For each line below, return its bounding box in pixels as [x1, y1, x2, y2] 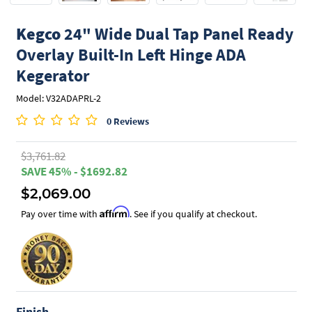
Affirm [100, 205, 130, 218]
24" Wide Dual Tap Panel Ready [60, 23, 294, 45]
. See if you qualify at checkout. [130, 207, 257, 220]
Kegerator [15, 65, 90, 86]
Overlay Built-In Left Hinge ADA [15, 44, 246, 65]
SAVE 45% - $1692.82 [21, 164, 127, 179]
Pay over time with [21, 207, 100, 220]
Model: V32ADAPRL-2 [15, 92, 101, 104]
